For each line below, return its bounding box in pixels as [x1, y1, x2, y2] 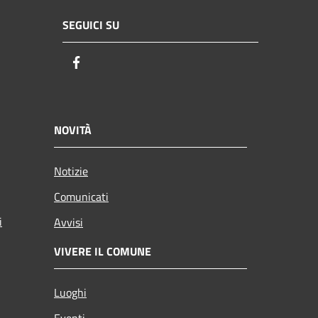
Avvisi [54, 214, 83, 231]
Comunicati [54, 188, 109, 206]
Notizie [54, 163, 88, 180]
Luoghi [54, 284, 87, 302]
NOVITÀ [54, 121, 92, 139]
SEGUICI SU [62, 16, 119, 33]
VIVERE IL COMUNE [54, 243, 151, 261]
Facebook [84, 53, 136, 72]
